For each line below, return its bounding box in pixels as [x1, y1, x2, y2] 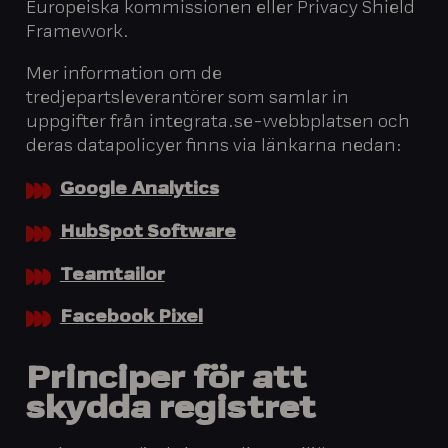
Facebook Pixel [59, 310, 203, 327]
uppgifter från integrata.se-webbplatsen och [26, 115, 411, 132]
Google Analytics [59, 182, 219, 199]
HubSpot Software [59, 224, 236, 241]
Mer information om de [26, 67, 223, 84]
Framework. [26, 24, 130, 41]
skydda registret [26, 394, 317, 426]
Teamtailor [59, 267, 165, 284]
